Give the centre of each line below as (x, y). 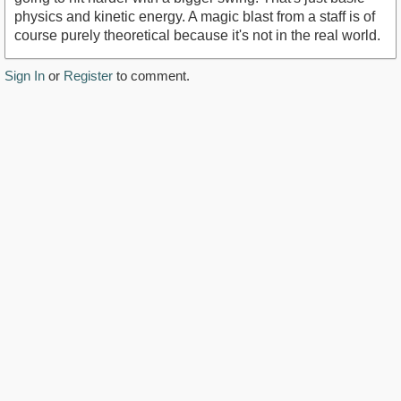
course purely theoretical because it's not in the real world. (197, 36)
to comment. (151, 76)
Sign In (25, 76)
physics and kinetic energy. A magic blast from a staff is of (195, 17)
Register (88, 76)
